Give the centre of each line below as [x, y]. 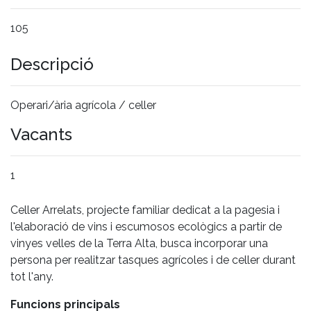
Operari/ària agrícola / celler [83, 105]
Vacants [41, 134]
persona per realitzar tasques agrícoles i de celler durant [153, 260]
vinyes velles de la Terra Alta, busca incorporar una [139, 243]
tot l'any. [32, 276]
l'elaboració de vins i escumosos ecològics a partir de [146, 226]
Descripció [52, 64]
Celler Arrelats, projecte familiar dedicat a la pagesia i [145, 210]
